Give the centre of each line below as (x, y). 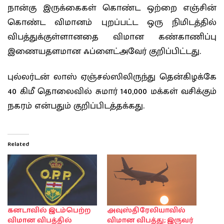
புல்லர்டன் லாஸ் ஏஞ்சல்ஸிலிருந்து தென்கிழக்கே (112, 77)
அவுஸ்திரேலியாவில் (146, 210)
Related (18, 144)
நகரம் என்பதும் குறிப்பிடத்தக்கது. (76, 106)
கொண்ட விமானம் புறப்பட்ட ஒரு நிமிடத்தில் (112, 22)
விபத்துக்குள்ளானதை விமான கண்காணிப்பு (112, 37)
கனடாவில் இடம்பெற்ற (49, 210)
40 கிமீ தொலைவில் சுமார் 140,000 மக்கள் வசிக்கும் (112, 91)
